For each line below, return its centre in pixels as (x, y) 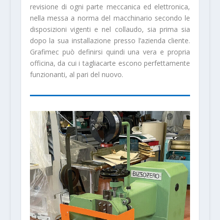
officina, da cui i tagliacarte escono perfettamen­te (110, 63)
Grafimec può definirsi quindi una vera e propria (110, 52)
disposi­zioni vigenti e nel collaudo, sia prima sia (110, 29)
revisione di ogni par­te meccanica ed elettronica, (110, 6)
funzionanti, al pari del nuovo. (76, 74)
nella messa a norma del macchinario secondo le (110, 18)
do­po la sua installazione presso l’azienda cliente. (110, 40)
